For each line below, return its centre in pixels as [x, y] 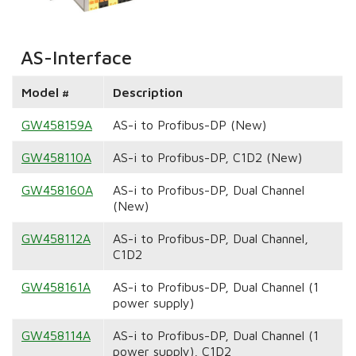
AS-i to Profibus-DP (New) [189, 125]
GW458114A [56, 336]
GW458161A [56, 287]
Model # [45, 93]
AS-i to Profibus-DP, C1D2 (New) [207, 158]
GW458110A [56, 158]
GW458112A [56, 239]
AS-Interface [76, 57]
